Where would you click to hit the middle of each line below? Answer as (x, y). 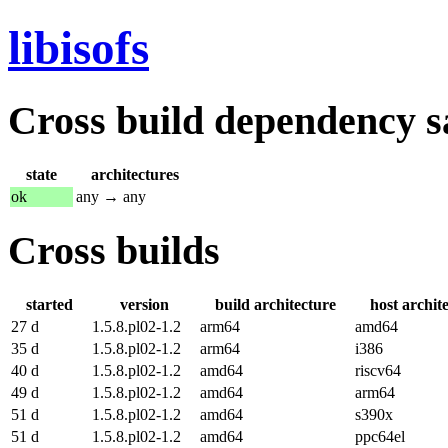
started (49, 305)
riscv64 (378, 371)
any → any (111, 196)
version (144, 305)
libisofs (78, 48)
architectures (135, 174)
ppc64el (380, 437)
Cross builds (114, 251)
